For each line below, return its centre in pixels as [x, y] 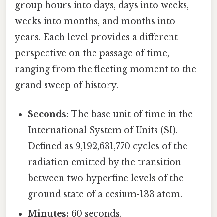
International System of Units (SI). [103, 130]
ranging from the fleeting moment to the [106, 70]
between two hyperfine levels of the [106, 178]
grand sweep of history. [67, 85]
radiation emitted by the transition [105, 162]
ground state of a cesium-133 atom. [105, 194]
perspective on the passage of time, [92, 54]
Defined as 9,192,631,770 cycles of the [108, 146]
